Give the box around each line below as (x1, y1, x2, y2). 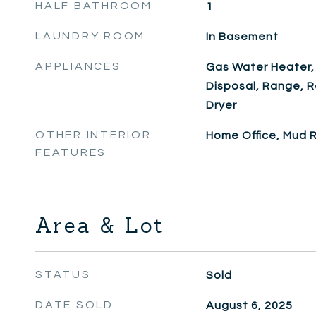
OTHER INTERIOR (35, 129, 152, 140)
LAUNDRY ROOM (35, 30, 145, 42)
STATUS (35, 269, 91, 280)
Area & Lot (35, 212, 164, 238)
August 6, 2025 (205, 300, 293, 311)
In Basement (205, 31, 279, 42)
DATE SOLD (35, 299, 114, 310)
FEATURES (35, 147, 107, 158)
